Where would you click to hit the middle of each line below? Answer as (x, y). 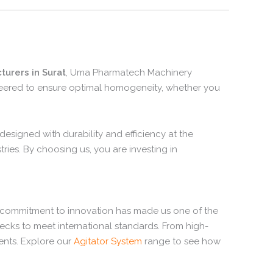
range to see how (181, 242)
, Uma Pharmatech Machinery (129, 72)
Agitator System (108, 242)
